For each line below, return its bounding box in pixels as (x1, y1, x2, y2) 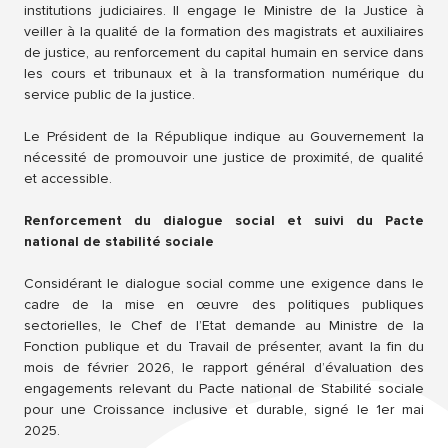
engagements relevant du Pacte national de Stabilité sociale (24, 380, 424, 398)
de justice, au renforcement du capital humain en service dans (24, 44, 424, 62)
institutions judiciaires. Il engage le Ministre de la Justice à (24, 2, 424, 20)
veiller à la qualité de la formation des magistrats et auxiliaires (24, 23, 424, 41)
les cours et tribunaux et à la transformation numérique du (24, 65, 424, 83)
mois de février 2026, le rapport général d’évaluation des (24, 359, 424, 377)
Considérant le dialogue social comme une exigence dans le (24, 275, 424, 293)
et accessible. (24, 170, 116, 188)
